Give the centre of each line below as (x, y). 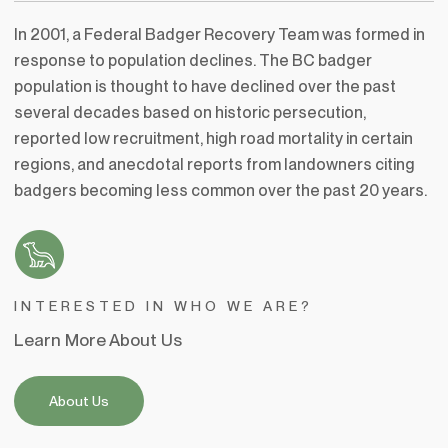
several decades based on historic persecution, (189, 112)
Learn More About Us (97, 339)
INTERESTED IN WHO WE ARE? (163, 305)
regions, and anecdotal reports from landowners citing (214, 164)
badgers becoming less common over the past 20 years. (220, 190)
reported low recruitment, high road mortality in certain (213, 138)
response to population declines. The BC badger (192, 60)
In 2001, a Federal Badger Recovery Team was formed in (219, 34)
